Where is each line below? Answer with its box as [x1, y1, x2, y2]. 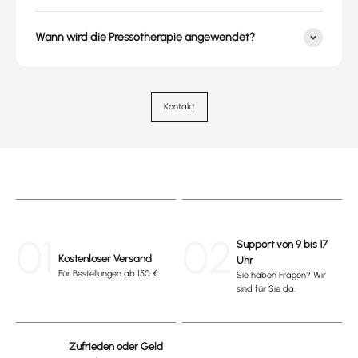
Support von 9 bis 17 [237, 237, 328, 250]
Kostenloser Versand [58, 253, 152, 265]
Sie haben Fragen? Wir [237, 268, 326, 280]
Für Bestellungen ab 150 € [58, 268, 157, 280]
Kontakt [163, 101, 195, 113]
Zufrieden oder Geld [69, 340, 163, 353]
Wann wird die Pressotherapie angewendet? [35, 30, 255, 45]
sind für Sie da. [237, 282, 296, 294]
